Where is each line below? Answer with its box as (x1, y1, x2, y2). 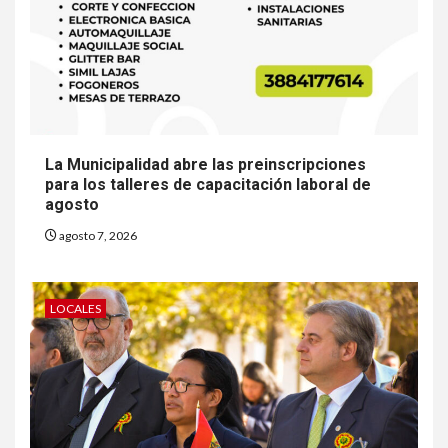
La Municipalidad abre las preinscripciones (45, 155, 366, 175)
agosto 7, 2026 (57, 228, 137, 244)
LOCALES (50, 301, 101, 317)
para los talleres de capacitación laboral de (45, 175, 371, 195)
